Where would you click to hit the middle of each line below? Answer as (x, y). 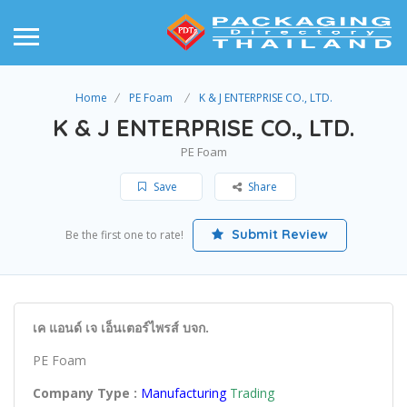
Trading (252, 392)
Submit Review (278, 234)
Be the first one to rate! (124, 234)
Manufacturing (185, 392)
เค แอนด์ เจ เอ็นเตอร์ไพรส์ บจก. (121, 327)
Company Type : (85, 392)
